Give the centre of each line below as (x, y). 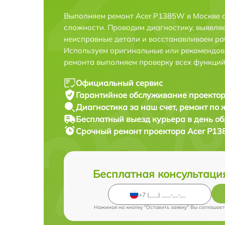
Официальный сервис (119, 83)
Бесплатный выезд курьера (132, 119)
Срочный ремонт (110, 131)
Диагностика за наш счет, (128, 107)
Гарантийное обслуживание (132, 95)
